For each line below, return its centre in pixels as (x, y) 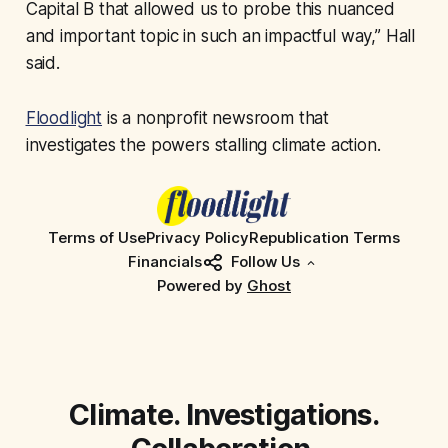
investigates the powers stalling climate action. (203, 145)
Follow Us (265, 262)
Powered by (202, 286)
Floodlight (64, 118)
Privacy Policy (197, 238)
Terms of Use (97, 238)
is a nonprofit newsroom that (216, 118)
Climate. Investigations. (224, 415)
